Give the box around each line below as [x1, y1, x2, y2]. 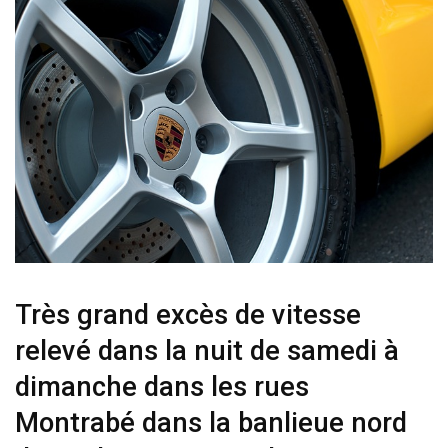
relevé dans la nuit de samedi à [15, 335, 399, 368]
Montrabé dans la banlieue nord [15, 407, 407, 440]
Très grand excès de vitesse [15, 299, 361, 332]
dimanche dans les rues [15, 371, 309, 404]
